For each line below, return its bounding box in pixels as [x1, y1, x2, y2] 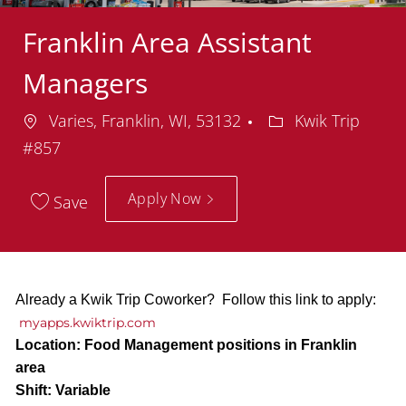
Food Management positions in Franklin [80, 336, 357, 353]
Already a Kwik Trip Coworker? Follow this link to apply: [14, 291, 376, 307]
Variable [51, 382, 111, 398]
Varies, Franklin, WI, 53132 [43, 109, 246, 131]
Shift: [14, 382, 52, 398]
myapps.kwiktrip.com [18, 314, 159, 331]
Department [266, 108, 358, 130]
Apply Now [127, 188, 206, 208]
